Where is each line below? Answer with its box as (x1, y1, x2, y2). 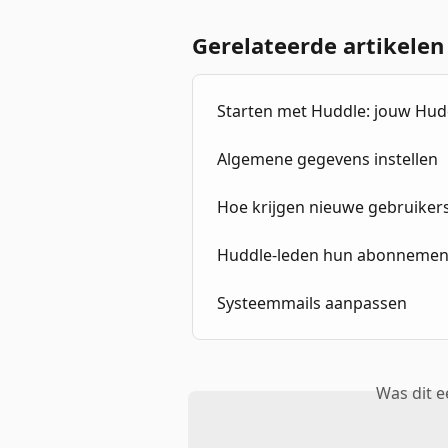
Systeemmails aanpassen (217, 292, 407, 315)
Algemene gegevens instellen (217, 148, 438, 171)
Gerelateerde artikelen (192, 30, 444, 61)
